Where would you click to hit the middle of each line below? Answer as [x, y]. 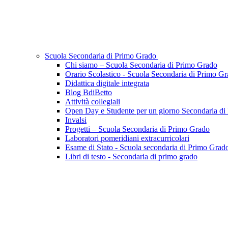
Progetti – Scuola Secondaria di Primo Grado [137, 129]
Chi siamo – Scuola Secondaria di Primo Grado [141, 65]
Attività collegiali [93, 102]
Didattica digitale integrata [107, 83]
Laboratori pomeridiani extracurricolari [127, 138]
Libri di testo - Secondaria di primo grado [131, 157]
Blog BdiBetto [89, 93]
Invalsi [76, 120]
